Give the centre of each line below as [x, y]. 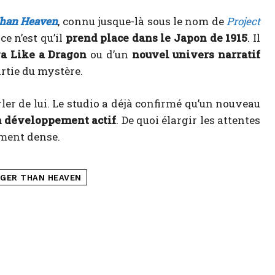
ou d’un [109, 55]
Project [243, 21]
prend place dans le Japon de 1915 [157, 38]
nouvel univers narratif [196, 55]
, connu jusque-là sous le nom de [142, 21]
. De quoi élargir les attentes [188, 120]
